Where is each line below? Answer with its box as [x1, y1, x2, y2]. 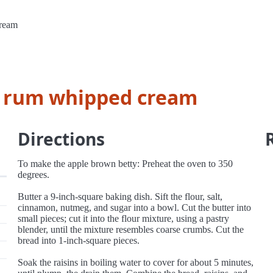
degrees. [18, 169, 50, 180]
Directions [18, 127, 105, 151]
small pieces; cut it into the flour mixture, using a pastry [18, 213, 230, 224]
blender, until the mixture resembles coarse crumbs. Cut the [18, 224, 244, 235]
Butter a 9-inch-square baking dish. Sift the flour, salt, [18, 191, 223, 202]
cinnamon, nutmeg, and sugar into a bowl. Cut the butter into [18, 202, 252, 213]
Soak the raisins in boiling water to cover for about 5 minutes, [18, 257, 254, 268]
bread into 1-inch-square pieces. [18, 235, 140, 246]
